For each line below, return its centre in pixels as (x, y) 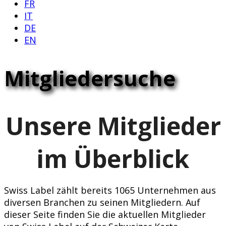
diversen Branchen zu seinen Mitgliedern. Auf (102, 203)
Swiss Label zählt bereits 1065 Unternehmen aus (110, 190)
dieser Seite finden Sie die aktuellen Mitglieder (105, 215)
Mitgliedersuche (90, 78)
